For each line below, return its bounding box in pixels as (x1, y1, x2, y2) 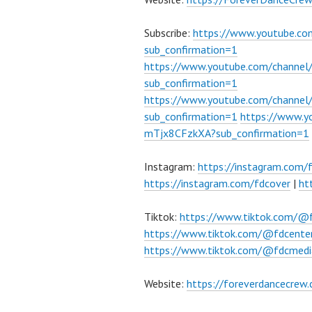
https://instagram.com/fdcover (144, 176, 290, 191)
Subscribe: (144, 26, 193, 40)
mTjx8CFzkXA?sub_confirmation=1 (144, 126, 309, 141)
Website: (144, 276, 187, 291)
